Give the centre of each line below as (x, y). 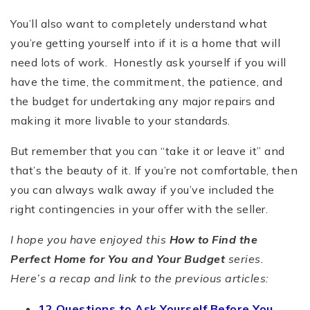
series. (246, 258)
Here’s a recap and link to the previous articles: (140, 278)
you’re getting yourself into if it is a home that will (145, 43)
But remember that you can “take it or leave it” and (148, 151)
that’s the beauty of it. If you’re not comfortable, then (154, 170)
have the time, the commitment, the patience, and (146, 81)
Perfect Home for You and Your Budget (119, 258)
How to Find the (213, 239)
